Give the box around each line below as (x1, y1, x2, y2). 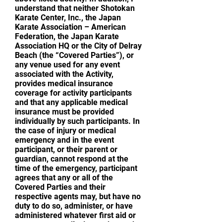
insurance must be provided (15, 107, 114, 116)
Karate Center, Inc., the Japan (15, 13, 121, 22)
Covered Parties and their (15, 182, 106, 192)
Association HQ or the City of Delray (15, 41, 142, 51)
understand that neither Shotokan (15, 3, 135, 13)
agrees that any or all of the (15, 173, 113, 182)
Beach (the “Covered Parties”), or (15, 51, 134, 60)
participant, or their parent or (15, 145, 117, 154)
